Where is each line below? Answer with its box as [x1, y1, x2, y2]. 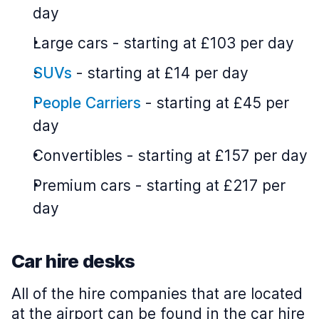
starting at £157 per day [138, 147, 308, 164]
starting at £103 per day [124, 34, 294, 52]
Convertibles [33, 147, 122, 164]
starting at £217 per [147, 177, 286, 194]
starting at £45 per [157, 94, 289, 112]
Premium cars [33, 177, 131, 194]
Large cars [33, 34, 108, 52]
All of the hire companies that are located [11, 285, 303, 303]
